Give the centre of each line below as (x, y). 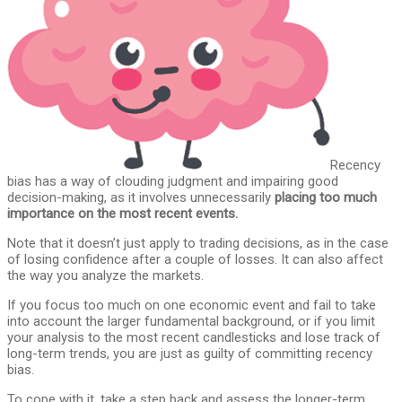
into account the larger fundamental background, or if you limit (191, 322)
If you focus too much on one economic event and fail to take (192, 306)
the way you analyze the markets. (105, 276)
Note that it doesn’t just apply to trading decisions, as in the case (198, 244)
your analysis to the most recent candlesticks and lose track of (194, 338)
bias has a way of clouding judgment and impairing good (173, 182)
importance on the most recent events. (122, 214)
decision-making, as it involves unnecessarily (141, 198)
